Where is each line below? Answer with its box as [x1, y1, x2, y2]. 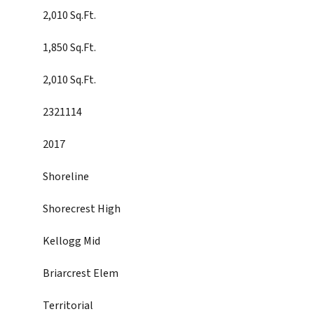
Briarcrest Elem [43, 266, 118, 281]
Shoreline [43, 169, 89, 184]
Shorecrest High [43, 201, 121, 217]
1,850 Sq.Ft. [43, 40, 96, 55]
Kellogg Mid [43, 233, 100, 249]
